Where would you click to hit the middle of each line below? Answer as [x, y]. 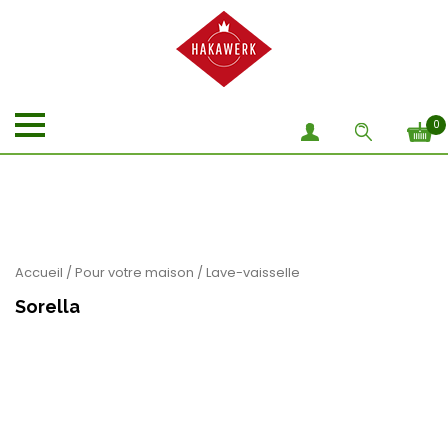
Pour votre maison [134, 273]
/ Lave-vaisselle [247, 273]
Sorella [47, 307]
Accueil [39, 273]
